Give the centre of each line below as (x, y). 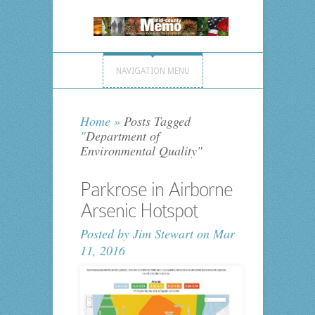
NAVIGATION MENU (153, 71)
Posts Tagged (155, 121)
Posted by (106, 234)
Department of (122, 136)
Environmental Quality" (141, 151)
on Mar (214, 234)
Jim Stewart (163, 234)
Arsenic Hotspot (139, 211)
